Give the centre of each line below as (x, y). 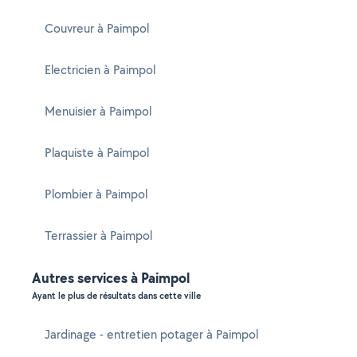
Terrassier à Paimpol (98, 235)
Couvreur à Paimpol (97, 28)
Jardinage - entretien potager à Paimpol (151, 334)
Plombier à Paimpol (96, 194)
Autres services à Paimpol (111, 278)
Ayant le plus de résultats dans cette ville (116, 296)
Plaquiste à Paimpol (97, 153)
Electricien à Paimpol (100, 70)
